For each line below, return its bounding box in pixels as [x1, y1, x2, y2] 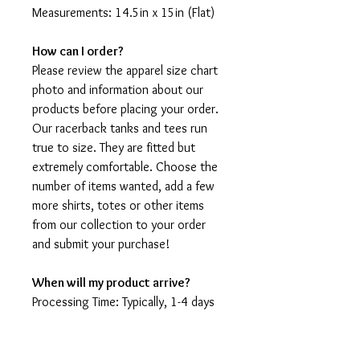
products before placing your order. [32, 101, 219, 117]
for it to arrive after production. [32, 333, 198, 349]
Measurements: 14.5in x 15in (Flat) [32, 5, 215, 21]
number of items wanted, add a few [32, 178, 215, 194]
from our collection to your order [32, 217, 206, 233]
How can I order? [32, 43, 124, 59]
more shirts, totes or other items [32, 198, 204, 214]
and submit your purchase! [32, 236, 173, 252]
